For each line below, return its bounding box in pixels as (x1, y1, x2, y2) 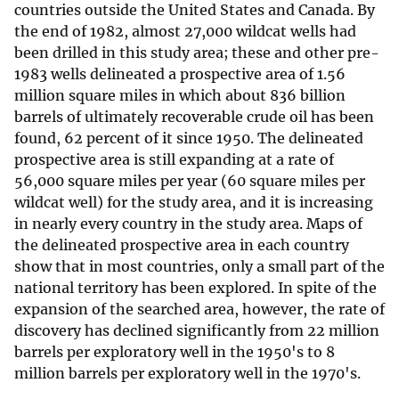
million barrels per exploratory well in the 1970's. (14, 364, 361, 383)
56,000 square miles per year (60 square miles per (14, 172, 365, 191)
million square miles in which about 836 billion (14, 86, 346, 105)
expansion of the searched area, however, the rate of (14, 300, 385, 319)
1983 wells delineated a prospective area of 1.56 (14, 65, 346, 84)
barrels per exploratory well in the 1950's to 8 (14, 343, 335, 362)
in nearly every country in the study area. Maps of (14, 215, 362, 233)
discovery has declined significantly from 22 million (14, 322, 379, 340)
